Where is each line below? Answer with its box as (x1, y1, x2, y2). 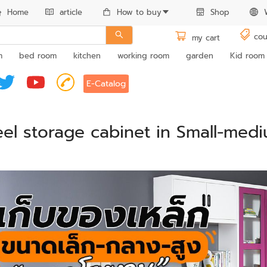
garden (185, 50, 213, 61)
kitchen (73, 50, 101, 61)
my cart (188, 32, 220, 44)
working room (117, 50, 169, 61)
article (60, 7, 82, 18)
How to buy (117, 7, 162, 18)
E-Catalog (86, 77, 126, 90)
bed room (18, 50, 57, 61)
